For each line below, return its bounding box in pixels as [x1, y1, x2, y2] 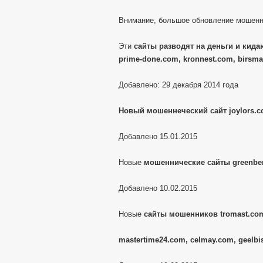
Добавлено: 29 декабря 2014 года [119, 80, 238, 89]
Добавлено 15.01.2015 [119, 132, 197, 141]
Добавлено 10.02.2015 [119, 184, 197, 193]
